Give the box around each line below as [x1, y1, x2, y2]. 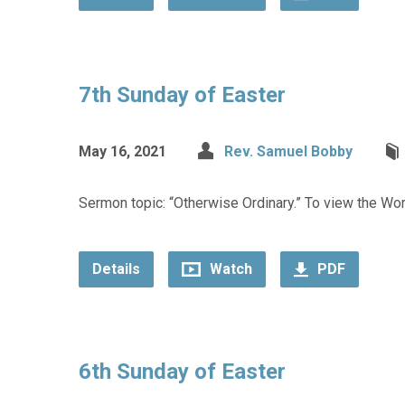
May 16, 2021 [79, 143, 166, 160]
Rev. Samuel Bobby [224, 143, 353, 160]
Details [92, 260, 140, 278]
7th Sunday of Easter [79, 82, 286, 108]
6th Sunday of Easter [79, 359, 286, 384]
